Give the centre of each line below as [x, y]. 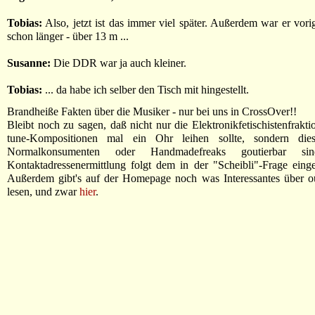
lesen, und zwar [43, 192]
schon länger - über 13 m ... [68, 36]
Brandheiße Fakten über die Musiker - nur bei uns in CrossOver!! [152, 111]
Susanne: [29, 63]
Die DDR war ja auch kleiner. [118, 63]
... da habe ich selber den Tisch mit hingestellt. [146, 90]
